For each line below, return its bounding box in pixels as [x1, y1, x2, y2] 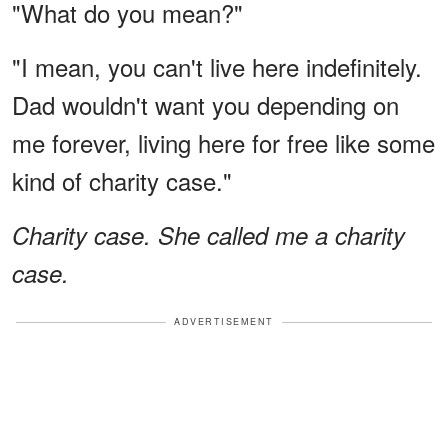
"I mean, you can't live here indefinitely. [12, 49, 422, 85]
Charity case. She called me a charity [12, 218, 405, 253]
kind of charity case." [12, 163, 232, 199]
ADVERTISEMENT [174, 315, 274, 329]
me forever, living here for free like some [12, 125, 435, 161]
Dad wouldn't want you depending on [12, 87, 399, 123]
